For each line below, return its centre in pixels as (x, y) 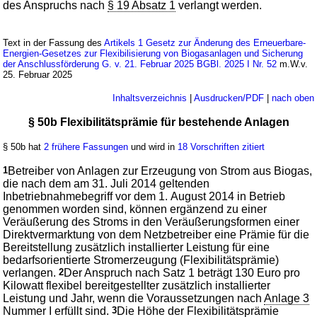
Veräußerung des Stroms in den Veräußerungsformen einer (151, 221)
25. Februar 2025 (38, 74)
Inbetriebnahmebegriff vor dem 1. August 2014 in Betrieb (144, 196)
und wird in (153, 146)
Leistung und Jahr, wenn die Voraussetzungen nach (134, 298)
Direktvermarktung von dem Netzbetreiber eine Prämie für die (156, 234)
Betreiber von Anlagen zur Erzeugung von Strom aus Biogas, (160, 171)
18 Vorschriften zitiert (221, 146)
